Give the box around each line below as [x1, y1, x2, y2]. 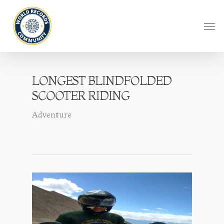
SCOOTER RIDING [32, 88, 129, 103]
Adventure [32, 109, 71, 119]
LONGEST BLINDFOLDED [32, 73, 171, 88]
